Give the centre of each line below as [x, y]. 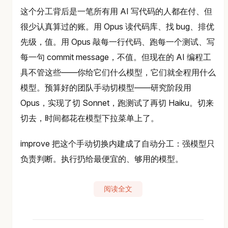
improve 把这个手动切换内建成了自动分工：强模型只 [118, 143]
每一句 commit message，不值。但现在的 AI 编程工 [116, 57]
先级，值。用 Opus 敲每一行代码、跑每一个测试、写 [118, 41]
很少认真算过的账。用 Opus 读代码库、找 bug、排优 [117, 26]
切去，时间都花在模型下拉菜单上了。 [90, 118]
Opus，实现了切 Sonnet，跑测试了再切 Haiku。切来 [117, 103]
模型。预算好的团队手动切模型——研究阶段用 [106, 87]
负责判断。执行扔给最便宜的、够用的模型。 [102, 159]
